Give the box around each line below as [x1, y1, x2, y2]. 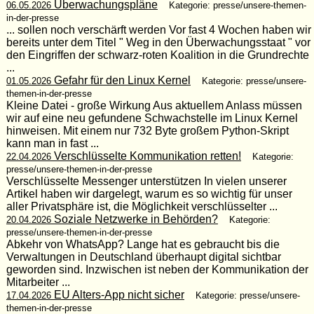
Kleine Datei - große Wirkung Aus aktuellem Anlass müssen [6, 99, 302, 111]
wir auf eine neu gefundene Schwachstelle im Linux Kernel [6, 111, 298, 124]
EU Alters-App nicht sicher [50, 288, 184, 301]
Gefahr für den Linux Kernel [50, 74, 191, 86]
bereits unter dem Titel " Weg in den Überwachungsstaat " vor [6, 36, 310, 48]
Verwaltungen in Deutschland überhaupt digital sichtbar [6, 250, 281, 263]
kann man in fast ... [6, 137, 99, 149]
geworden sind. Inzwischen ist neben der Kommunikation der [6, 263, 308, 275]
